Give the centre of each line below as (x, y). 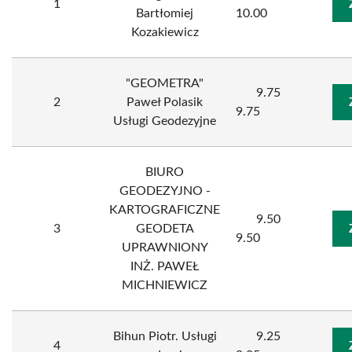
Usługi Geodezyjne (165, 121)
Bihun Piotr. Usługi (165, 336)
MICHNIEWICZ (165, 285)
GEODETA (165, 229)
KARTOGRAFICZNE (165, 210)
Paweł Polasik (165, 102)
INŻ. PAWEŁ (165, 266)
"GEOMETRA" (165, 83)
